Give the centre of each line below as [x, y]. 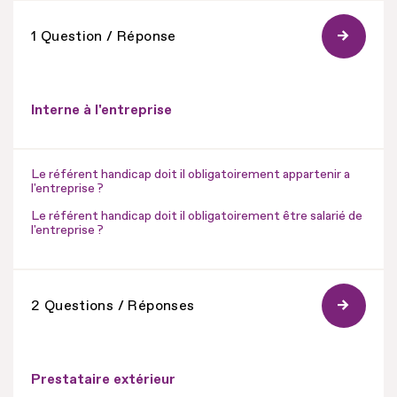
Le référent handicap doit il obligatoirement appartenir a [191, 174]
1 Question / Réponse [104, 36]
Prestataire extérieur [103, 379]
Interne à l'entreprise [101, 109]
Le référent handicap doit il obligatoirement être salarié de [197, 215]
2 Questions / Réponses [113, 305]
